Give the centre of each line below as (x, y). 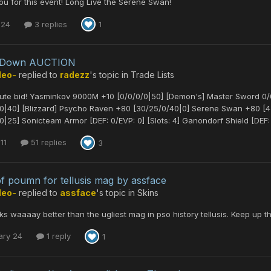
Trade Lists (152, 74)
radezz (75, 74)
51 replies (47, 142)
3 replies (50, 24)
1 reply (57, 236)
